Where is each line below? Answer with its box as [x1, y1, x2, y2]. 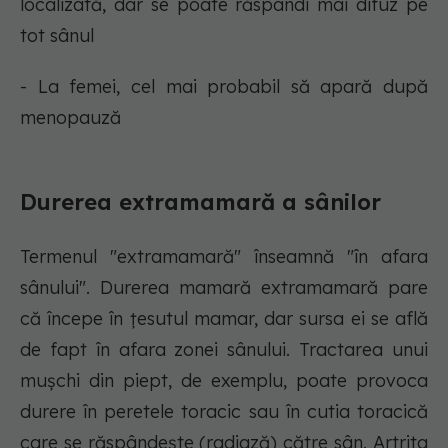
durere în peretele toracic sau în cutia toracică [20, 400, 428, 424]
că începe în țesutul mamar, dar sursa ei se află [20, 307, 428, 331]
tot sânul [20, 24, 94, 48]
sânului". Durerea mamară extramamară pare [20, 276, 428, 300]
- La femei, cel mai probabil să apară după [20, 75, 428, 99]
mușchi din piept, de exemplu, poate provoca [20, 369, 428, 393]
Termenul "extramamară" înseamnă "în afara [20, 245, 428, 269]
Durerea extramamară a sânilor [20, 188, 381, 217]
